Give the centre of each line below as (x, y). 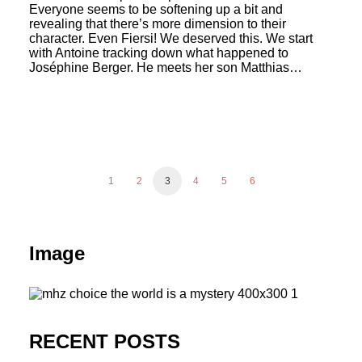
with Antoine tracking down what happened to (159, 53)
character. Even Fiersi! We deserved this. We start (171, 38)
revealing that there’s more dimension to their (158, 24)
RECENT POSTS (105, 341)
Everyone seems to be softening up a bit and (156, 9)
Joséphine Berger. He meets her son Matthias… (166, 67)
